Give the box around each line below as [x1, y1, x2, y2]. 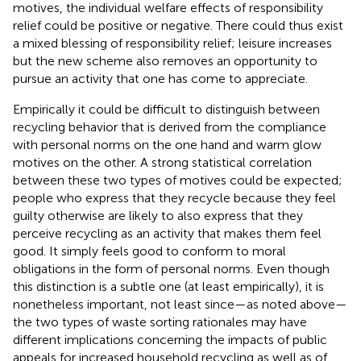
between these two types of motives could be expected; [13, 172, 342, 189]
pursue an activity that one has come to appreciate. [13, 71, 308, 87]
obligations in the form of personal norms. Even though [13, 261, 330, 277]
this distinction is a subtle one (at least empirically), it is [13, 279, 324, 295]
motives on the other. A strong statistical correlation [13, 155, 312, 171]
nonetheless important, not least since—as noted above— [13, 297, 347, 313]
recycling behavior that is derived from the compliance [13, 119, 326, 135]
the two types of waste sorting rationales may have [13, 314, 307, 330]
